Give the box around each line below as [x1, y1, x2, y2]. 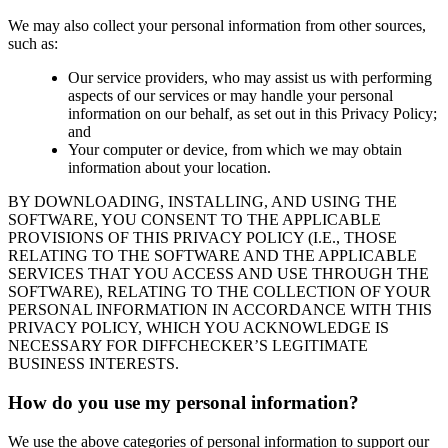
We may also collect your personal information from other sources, [8, 17, 426, 35]
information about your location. [68, 159, 271, 177]
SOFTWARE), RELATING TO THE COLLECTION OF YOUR [8, 283, 431, 301]
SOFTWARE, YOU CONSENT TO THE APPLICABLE [8, 211, 381, 229]
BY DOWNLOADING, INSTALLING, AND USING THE [8, 193, 397, 211]
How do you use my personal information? [8, 391, 359, 413]
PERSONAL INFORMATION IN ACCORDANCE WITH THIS [8, 301, 432, 319]
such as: [8, 35, 58, 53]
